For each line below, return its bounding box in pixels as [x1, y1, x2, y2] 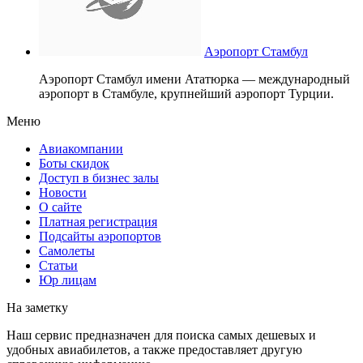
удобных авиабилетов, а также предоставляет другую [6, 342, 302, 357]
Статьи [39, 258, 78, 272]
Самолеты [39, 243, 95, 258]
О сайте [39, 199, 82, 214]
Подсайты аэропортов [39, 228, 161, 243]
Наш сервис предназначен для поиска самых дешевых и [6, 327, 316, 342]
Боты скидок [39, 156, 109, 170]
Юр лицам [39, 272, 96, 287]
